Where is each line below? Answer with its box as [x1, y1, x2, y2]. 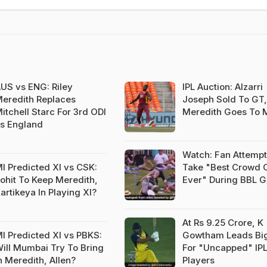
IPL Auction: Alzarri [182, 81, 263, 92]
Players [182, 254, 215, 266]
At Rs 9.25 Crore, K [182, 217, 263, 228]
